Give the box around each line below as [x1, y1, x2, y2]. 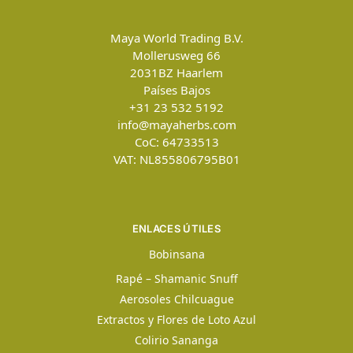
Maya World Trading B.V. [110, 29, 243, 46]
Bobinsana [148, 247, 205, 262]
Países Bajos [143, 81, 210, 98]
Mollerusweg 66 [132, 46, 221, 63]
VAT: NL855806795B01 [113, 150, 240, 167]
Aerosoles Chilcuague [119, 292, 234, 307]
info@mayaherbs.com [117, 116, 236, 132]
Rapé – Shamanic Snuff [115, 271, 238, 287]
